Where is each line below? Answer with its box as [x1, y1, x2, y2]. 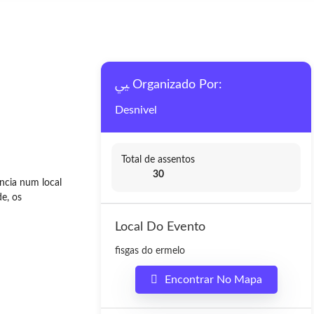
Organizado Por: [129, 78, 226, 91]
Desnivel [115, 104, 157, 116]
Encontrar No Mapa [164, 274, 262, 285]
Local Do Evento [115, 221, 205, 233]
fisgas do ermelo [115, 246, 185, 256]
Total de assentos [121, 155, 195, 165]
